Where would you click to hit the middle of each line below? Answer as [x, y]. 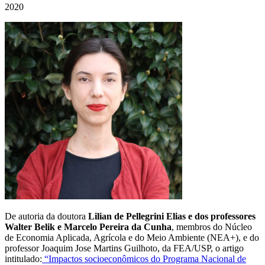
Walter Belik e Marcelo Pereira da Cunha [88, 227]
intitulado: [23, 258]
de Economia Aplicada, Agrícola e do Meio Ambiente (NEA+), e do [132, 237]
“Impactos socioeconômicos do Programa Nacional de [144, 258]
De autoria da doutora [46, 216]
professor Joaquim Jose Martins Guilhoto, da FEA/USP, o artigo [124, 248]
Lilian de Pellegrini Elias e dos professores [172, 216]
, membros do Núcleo [212, 227]
